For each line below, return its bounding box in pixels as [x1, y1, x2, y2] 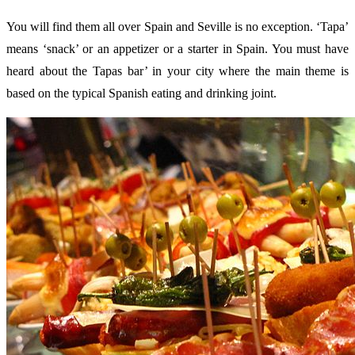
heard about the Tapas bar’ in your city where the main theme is [6, 63, 349, 78]
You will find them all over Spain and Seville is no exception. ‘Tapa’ [6, 19, 349, 33]
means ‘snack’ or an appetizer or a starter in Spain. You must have [6, 41, 349, 55]
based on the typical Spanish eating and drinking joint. [6, 86, 277, 100]
